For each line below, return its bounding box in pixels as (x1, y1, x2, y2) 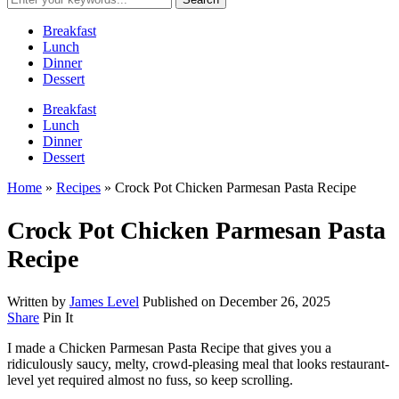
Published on (142, 294, 219, 310)
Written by (7, 294, 69, 310)
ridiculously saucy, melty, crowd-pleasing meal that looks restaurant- (7, 356, 389, 372)
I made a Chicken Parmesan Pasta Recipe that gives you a (7, 340, 331, 356)
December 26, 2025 (219, 294, 330, 310)
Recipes (56, 180, 101, 195)
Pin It (43, 310, 73, 326)
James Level (69, 294, 139, 310)
